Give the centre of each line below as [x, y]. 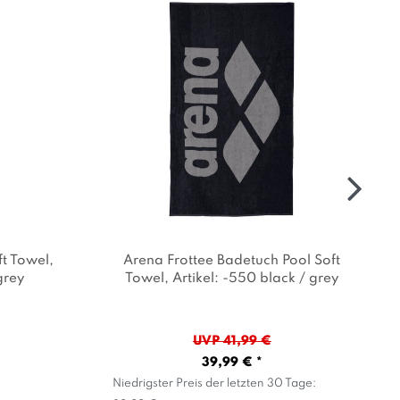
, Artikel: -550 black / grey [252, 278]
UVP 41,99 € [232, 341]
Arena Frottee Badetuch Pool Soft [232, 260]
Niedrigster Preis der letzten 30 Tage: [215, 383]
